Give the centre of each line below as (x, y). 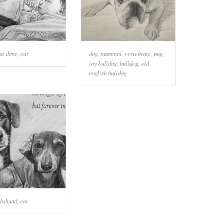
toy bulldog (103, 63)
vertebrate (138, 53)
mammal (111, 53)
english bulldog (108, 73)
